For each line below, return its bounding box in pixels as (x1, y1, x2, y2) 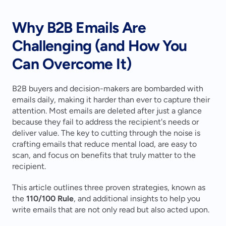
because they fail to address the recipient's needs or (12, 117, 199, 127)
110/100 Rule (26, 194, 74, 203)
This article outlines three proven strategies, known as (12, 183, 205, 192)
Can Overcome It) (12, 54, 132, 73)
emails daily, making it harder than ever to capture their (12, 95, 210, 104)
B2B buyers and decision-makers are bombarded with (12, 84, 203, 93)
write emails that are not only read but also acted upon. (12, 205, 209, 214)
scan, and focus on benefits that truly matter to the (12, 150, 196, 160)
